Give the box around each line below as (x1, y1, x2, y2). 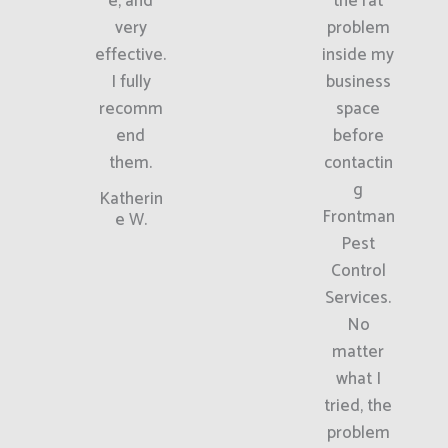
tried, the (324, 391, 393, 420)
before (332, 121, 384, 150)
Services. (325, 283, 392, 312)
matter (332, 337, 385, 366)
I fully (110, 67, 151, 96)
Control (330, 256, 386, 285)
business (325, 67, 391, 96)
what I (335, 364, 381, 393)
